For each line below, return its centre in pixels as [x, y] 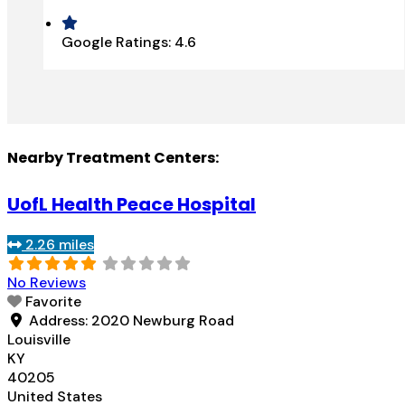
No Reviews [47, 283]
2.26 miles [60, 245]
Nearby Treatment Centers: [113, 157]
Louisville [39, 340]
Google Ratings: [118, 42]
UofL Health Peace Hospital [132, 205]
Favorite [53, 302]
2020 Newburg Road [163, 321]
